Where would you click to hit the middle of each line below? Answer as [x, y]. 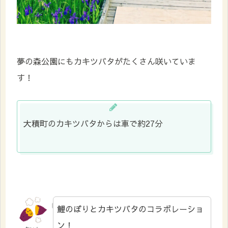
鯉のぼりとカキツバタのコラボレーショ [131, 209]
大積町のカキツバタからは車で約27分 [93, 123]
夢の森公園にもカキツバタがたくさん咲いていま [106, 61]
